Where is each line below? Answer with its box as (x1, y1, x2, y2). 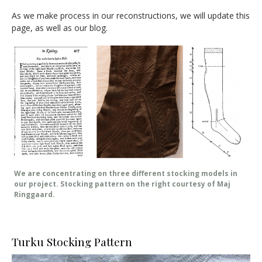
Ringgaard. (14, 189, 55, 200)
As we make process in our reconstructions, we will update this (12, 10, 250, 22)
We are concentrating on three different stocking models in (14, 168, 237, 179)
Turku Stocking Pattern (12, 234, 132, 250)
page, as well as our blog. (12, 22, 108, 34)
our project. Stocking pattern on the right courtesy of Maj (14, 179, 230, 189)
